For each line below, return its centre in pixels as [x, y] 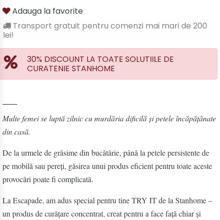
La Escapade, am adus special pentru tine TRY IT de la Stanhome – [107, 200]
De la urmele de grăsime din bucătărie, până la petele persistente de [106, 153]
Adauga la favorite [47, 11]
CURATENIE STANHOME [71, 69]
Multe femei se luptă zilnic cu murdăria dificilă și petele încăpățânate [109, 118]
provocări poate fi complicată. [48, 179]
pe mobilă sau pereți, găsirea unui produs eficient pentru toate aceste [107, 166]
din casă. [16, 132]
